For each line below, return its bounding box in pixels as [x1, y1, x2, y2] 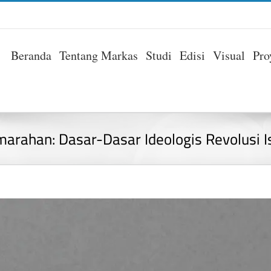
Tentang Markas [59, 47, 138, 64]
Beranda [11, 47, 51, 64]
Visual [213, 47, 245, 64]
